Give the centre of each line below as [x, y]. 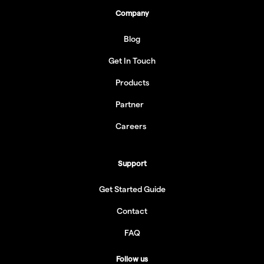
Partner [129, 105]
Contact [132, 211]
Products [132, 83]
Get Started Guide [132, 189]
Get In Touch [132, 61]
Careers [131, 126]
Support [132, 164]
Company [132, 13]
